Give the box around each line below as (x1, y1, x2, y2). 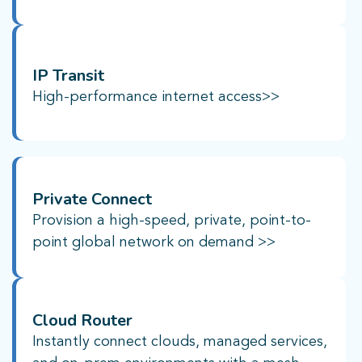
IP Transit (32, 64, 104, 86)
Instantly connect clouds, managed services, (32, 334, 327, 349)
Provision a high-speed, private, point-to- (32, 213, 311, 228)
